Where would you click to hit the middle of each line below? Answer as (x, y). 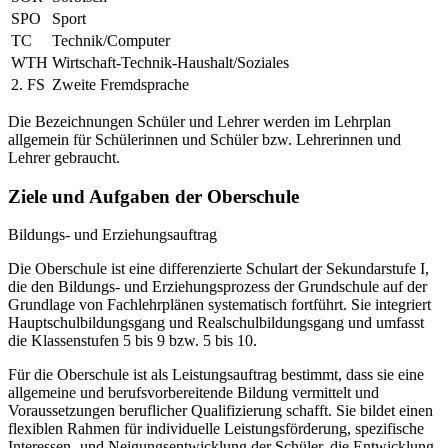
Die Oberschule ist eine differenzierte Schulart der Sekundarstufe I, (218, 269)
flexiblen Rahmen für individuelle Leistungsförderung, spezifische (216, 429)
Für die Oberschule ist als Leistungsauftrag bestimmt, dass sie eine (216, 375)
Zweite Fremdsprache (120, 85)
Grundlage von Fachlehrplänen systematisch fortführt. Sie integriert (219, 305)
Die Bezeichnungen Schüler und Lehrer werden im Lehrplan (199, 122)
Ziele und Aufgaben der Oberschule (153, 196)
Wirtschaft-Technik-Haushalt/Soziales (170, 63)
